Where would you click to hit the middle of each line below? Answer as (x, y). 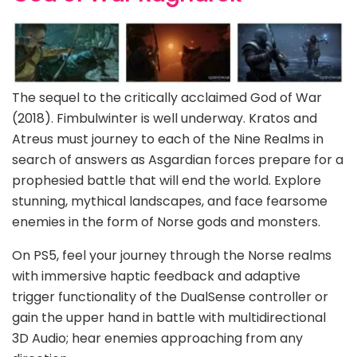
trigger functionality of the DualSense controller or (170, 296)
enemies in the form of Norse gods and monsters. (166, 222)
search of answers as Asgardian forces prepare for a (178, 159)
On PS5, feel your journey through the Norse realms (172, 255)
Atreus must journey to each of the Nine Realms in (168, 139)
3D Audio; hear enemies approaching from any (157, 338)
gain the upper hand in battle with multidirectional (169, 317)
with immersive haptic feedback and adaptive (156, 276)
